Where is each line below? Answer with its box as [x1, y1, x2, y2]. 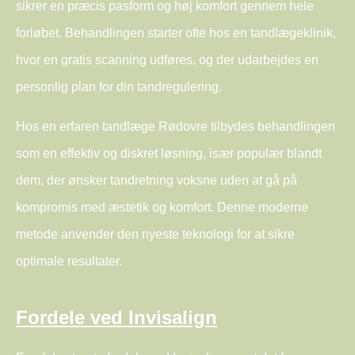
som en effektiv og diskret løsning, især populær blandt [16, 147, 322, 161]
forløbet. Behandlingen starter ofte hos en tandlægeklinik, [16, 26, 336, 40]
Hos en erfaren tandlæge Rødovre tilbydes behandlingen [16, 120, 335, 134]
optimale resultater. [16, 254, 122, 269]
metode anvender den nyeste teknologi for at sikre [16, 227, 295, 242]
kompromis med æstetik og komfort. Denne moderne [16, 200, 308, 215]
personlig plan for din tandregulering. [16, 80, 222, 94]
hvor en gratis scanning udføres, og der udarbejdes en [16, 53, 319, 67]
